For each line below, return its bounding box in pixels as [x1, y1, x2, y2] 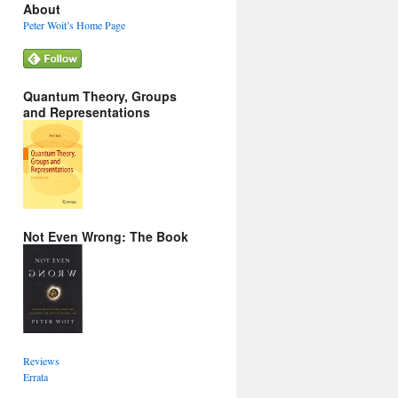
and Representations [23, 102, 150, 121]
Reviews [23, 353, 60, 368]
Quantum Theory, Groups [23, 86, 177, 105]
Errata [23, 369, 48, 384]
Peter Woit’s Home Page [23, 18, 125, 32]
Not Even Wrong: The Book [23, 227, 188, 245]
